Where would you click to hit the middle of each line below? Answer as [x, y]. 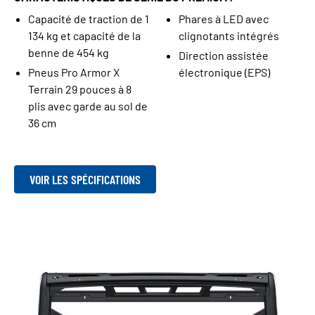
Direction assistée [224, 55]
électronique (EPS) [224, 72]
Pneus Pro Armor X [74, 72]
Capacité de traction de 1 [89, 18]
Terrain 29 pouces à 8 [80, 89]
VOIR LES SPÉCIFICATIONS [85, 180]
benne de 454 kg [69, 52]
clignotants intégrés [229, 35]
